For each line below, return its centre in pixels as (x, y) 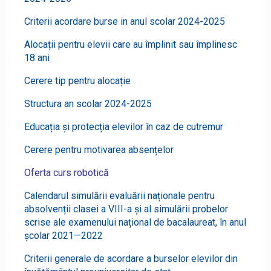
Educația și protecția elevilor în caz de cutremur (124, 127)
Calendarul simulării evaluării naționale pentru (119, 196)
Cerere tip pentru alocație (77, 81)
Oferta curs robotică (67, 173)
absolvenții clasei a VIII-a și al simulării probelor (126, 209)
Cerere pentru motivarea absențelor (99, 150)
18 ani (37, 58)
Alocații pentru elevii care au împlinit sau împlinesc (131, 45)
